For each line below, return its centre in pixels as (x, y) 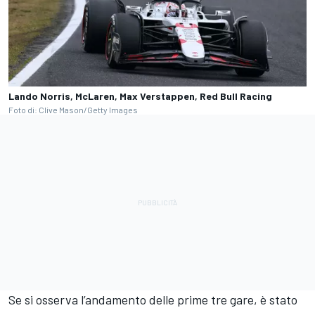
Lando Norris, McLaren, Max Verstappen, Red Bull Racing (140, 96)
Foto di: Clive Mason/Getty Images (73, 110)
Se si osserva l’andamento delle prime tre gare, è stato (153, 300)
